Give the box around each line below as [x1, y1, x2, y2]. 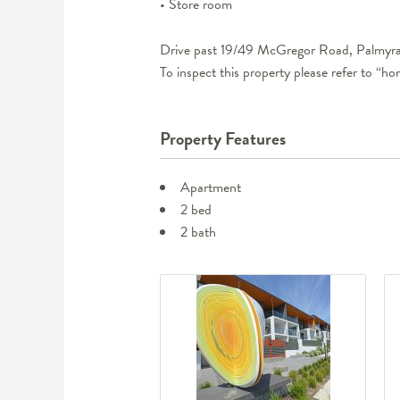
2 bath [179, 221, 216, 244]
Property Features [159, 125, 286, 153]
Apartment [179, 177, 241, 199]
